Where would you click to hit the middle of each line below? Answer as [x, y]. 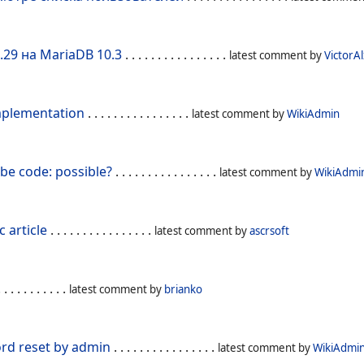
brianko [183, 290]
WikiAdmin [313, 114]
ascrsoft [269, 231]
